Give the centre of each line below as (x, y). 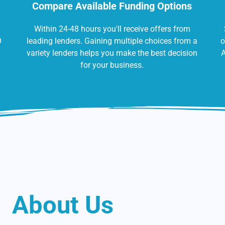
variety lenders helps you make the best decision (112, 53)
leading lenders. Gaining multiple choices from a (112, 41)
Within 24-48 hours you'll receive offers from (112, 29)
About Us (63, 205)
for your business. (112, 65)
